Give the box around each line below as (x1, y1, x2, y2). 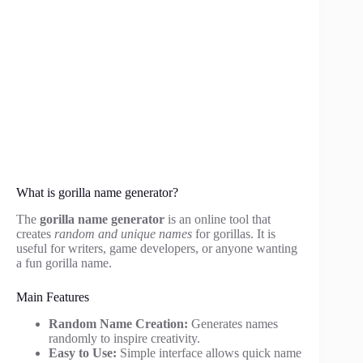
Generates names (188, 316, 278, 331)
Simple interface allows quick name (117, 345, 301, 360)
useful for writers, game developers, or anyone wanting (16, 241, 297, 255)
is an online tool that (164, 211, 271, 226)
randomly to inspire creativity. (49, 331, 200, 345)
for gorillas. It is (192, 226, 275, 241)
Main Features (16, 289, 89, 304)
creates (16, 226, 54, 241)
